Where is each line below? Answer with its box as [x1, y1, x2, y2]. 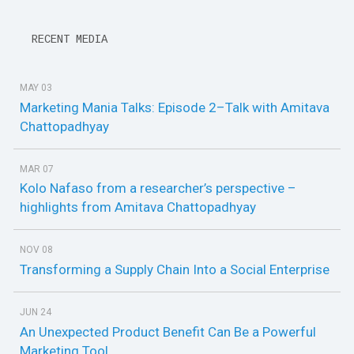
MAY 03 [20, 82, 52, 94]
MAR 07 [20, 163, 54, 175]
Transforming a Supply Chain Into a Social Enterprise [20, 262, 330, 278]
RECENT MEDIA [25, 33, 107, 47]
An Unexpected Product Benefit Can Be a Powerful [20, 323, 316, 340]
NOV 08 [20, 244, 53, 256]
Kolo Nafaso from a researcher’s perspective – [20, 180, 296, 197]
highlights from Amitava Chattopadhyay [20, 199, 256, 216]
